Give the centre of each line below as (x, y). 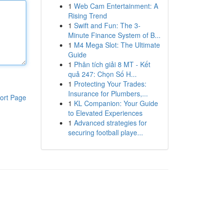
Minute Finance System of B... (114, 35)
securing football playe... (105, 132)
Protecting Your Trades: (110, 84)
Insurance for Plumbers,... (108, 93)
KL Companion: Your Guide (116, 103)
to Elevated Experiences (105, 113)
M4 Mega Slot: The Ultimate (117, 45)
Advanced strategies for (110, 123)
